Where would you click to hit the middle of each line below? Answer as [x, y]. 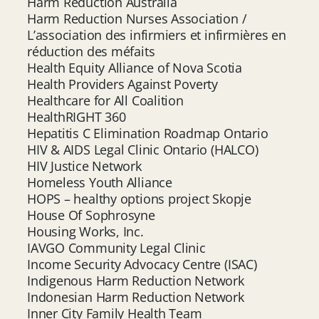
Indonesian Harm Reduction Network [136, 297]
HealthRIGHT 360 [77, 116]
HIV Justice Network [84, 166]
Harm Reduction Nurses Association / [137, 18]
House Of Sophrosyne [91, 215]
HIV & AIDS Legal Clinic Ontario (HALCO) [143, 149]
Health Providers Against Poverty [122, 84]
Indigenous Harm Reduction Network [136, 280]
